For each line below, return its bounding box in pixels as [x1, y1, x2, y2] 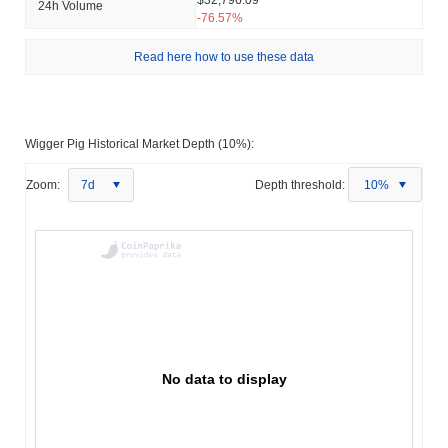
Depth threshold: [255, 177, 345, 192]
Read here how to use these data [134, 49, 314, 64]
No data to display [162, 370, 287, 387]
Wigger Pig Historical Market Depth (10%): [25, 136, 254, 151]
